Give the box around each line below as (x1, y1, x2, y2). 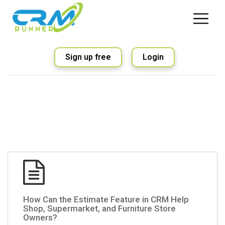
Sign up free (65, 52, 111, 62)
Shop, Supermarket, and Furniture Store (23, 203, 176, 213)
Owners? (23, 212, 57, 222)
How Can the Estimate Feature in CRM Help (23, 194, 189, 204)
